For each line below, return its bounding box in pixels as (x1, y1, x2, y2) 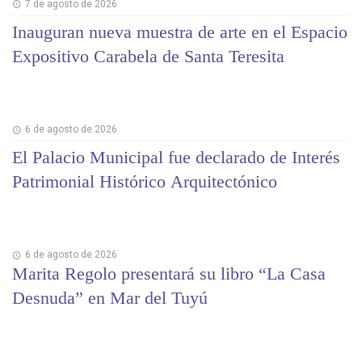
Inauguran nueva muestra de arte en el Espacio (12, 21, 347, 42)
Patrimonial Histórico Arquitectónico (12, 170, 277, 192)
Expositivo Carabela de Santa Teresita (12, 45, 284, 66)
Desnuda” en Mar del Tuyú (12, 288, 208, 309)
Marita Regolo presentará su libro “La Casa (12, 263, 326, 284)
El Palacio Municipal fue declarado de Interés (12, 146, 340, 167)
